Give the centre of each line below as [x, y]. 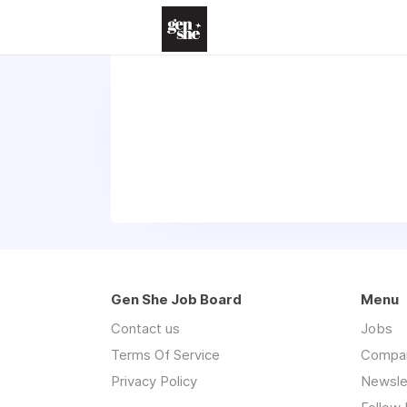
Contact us [145, 328]
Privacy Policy [154, 381]
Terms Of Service [165, 355]
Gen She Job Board [176, 299]
